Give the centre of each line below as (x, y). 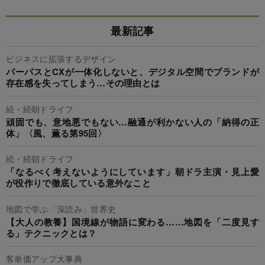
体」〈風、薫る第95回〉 (56, 133)
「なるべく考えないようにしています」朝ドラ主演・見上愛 (132, 172)
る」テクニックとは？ (51, 233)
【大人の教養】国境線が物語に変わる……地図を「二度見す (132, 222)
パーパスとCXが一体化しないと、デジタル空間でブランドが (132, 72)
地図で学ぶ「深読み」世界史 (61, 209)
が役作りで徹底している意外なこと (79, 183)
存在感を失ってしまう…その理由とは (83, 83)
